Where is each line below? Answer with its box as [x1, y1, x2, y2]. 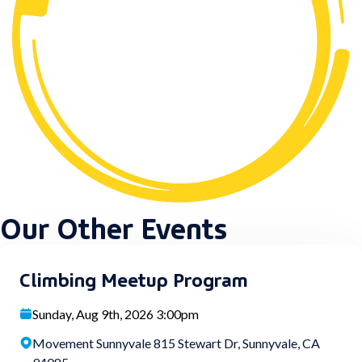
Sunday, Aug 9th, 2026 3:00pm [32, 306, 199, 322]
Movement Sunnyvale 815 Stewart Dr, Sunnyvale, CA [32, 335, 320, 351]
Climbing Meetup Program [19, 263, 248, 293]
